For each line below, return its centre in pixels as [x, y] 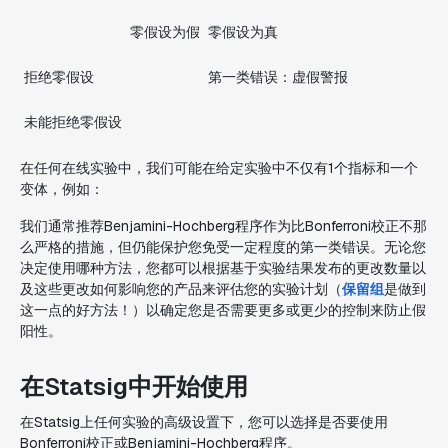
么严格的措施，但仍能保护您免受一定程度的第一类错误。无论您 [223, 247]
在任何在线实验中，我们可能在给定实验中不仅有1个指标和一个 [219, 168]
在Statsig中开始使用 [134, 386]
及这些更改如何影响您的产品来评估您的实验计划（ [181, 289]
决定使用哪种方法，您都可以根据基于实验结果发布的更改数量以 [223, 268]
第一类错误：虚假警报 [278, 77]
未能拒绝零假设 [73, 122]
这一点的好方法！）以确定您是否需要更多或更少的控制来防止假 [223, 310]
